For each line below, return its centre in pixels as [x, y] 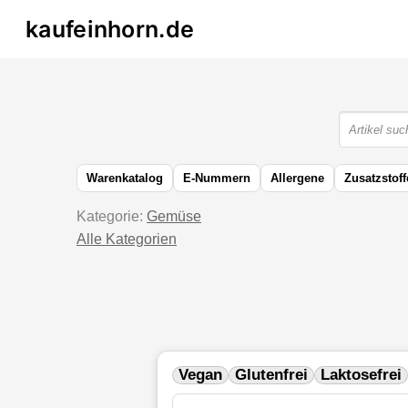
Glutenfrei [271, 375]
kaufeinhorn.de [110, 29]
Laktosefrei [361, 375]
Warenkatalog [125, 178]
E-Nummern [217, 178]
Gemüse [174, 216]
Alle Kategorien [127, 239]
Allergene [297, 178]
